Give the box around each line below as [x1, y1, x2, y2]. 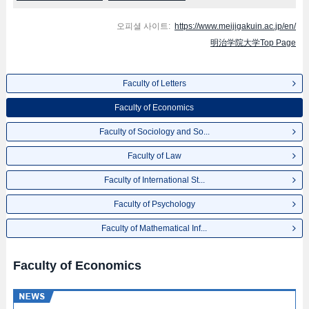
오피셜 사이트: [117, 21, 171, 31]
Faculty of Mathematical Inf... [101, 223, 208, 233]
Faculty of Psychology [113, 199, 195, 209]
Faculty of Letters [122, 79, 186, 88]
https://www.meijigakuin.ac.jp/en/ [175, 21, 297, 31]
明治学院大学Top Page [210, 37, 297, 48]
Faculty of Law [127, 151, 181, 161]
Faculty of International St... [103, 175, 205, 185]
